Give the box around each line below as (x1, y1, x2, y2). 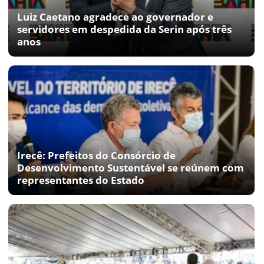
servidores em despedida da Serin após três (17, 22, 232, 36)
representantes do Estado (17, 173, 144, 187)
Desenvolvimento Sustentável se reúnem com (17, 160, 244, 174)
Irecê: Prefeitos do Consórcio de (17, 148, 176, 162)
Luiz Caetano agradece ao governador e (17, 9, 213, 24)
